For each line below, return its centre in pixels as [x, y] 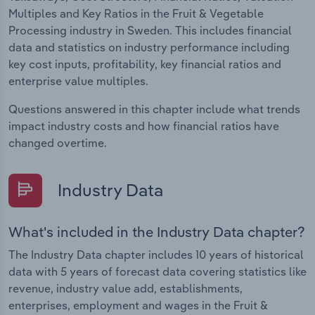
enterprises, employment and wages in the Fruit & [138, 306]
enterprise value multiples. [78, 81]
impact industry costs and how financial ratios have [144, 126]
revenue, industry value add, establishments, [126, 289]
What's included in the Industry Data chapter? [157, 232]
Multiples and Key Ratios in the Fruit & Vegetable [136, 14]
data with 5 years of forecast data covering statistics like [157, 272]
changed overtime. [58, 143]
